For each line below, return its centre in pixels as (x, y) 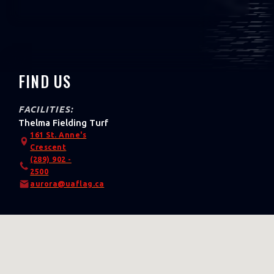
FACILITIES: (46, 109)
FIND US (45, 81)
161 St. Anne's (58, 135)
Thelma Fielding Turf (63, 122)
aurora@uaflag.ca (67, 183)
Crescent (48, 147)
